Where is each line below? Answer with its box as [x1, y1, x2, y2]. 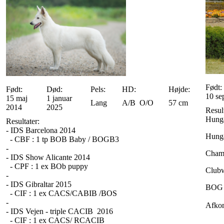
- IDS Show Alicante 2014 [6, 153, 90, 161]
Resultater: [6, 117, 39, 125]
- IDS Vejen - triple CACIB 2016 [6, 207, 113, 215]
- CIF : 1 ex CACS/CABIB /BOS [6, 189, 117, 197]
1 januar [46, 94, 72, 102]
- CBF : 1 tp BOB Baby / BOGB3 [6, 135, 119, 143]
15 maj [6, 94, 27, 102]
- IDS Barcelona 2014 [6, 126, 75, 134]
